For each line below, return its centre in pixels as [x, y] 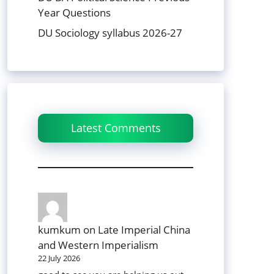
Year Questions [74, 12]
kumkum [59, 230]
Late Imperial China [144, 230]
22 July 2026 [59, 258]
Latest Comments [116, 128]
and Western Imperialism [98, 245]
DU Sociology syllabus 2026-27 [110, 33]
